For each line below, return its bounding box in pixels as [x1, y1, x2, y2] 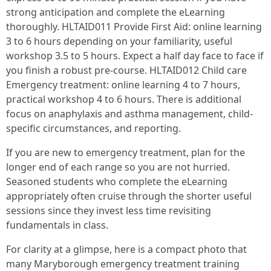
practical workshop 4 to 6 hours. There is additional [6, 93, 241, 106]
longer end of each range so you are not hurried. [6, 160, 230, 174]
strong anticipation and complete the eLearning [6, 5, 225, 19]
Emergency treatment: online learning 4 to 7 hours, [6, 78, 240, 91]
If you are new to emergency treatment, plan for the [6, 146, 245, 159]
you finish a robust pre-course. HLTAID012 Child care [6, 64, 247, 77]
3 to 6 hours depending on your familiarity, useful [6, 34, 232, 48]
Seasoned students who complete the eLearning [6, 175, 227, 188]
